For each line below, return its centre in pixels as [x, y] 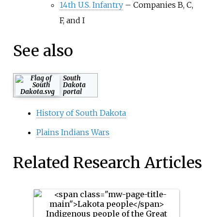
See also [43, 51]
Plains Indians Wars [73, 132]
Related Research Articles [107, 163]
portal [72, 92]
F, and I [72, 21]
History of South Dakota [81, 113]
